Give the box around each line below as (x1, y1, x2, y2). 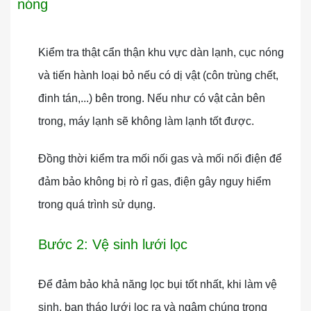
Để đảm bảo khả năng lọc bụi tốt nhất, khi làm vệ (38, 278, 277, 290)
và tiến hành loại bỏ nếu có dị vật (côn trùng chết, (38, 69, 278, 81)
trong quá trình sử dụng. (38, 199, 155, 210)
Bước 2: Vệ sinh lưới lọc (17, 237, 187, 252)
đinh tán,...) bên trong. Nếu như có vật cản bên (38, 92, 265, 104)
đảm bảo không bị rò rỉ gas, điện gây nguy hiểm (38, 176, 271, 187)
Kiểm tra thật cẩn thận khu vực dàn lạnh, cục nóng (38, 47, 284, 58)
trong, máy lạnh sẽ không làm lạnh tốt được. (38, 115, 254, 127)
